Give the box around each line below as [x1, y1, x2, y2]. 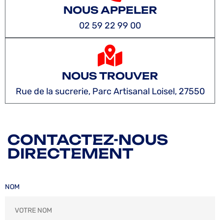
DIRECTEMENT [7, 144, 134, 162]
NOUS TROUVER [62, 69, 158, 82]
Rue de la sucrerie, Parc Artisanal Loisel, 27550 [15, 85, 205, 97]
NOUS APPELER [63, 3, 157, 16]
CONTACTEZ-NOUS [7, 131, 168, 148]
